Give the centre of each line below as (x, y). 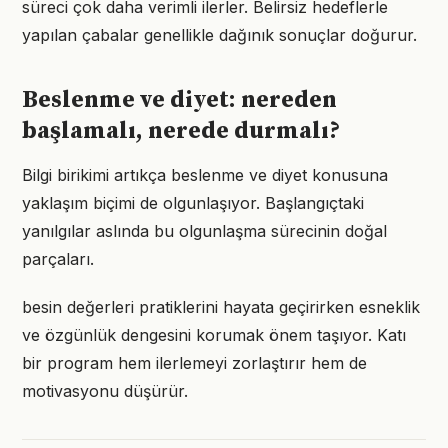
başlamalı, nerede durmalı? (181, 131)
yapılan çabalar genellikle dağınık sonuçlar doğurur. (219, 35)
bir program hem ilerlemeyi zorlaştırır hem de (194, 363)
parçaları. (58, 259)
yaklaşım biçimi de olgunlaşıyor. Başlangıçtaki (193, 203)
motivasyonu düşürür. (105, 391)
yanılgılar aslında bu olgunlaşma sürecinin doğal (204, 231)
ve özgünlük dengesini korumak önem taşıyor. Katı (214, 335)
